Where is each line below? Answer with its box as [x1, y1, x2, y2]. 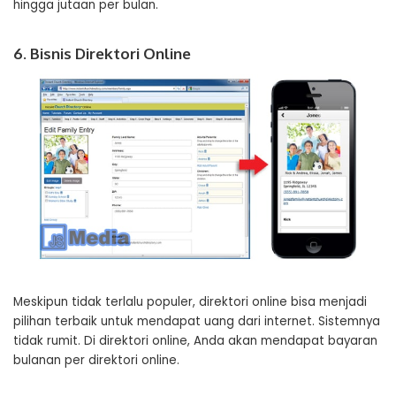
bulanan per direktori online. [13, 351, 179, 369]
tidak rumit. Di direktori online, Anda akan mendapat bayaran [13, 331, 377, 349]
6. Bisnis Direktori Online [13, 43, 191, 63]
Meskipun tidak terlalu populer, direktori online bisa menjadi [13, 293, 367, 310]
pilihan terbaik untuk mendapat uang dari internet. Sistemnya [13, 312, 380, 330]
